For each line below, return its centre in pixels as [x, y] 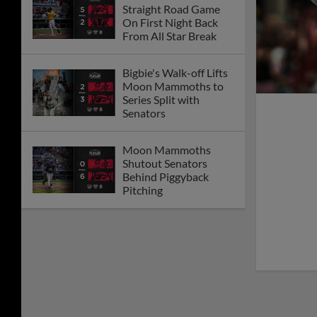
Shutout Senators [165, 163]
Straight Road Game [171, 8]
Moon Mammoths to [173, 86]
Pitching [143, 190]
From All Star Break [169, 35]
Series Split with [161, 99]
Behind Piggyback [166, 176]
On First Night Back [170, 22]
